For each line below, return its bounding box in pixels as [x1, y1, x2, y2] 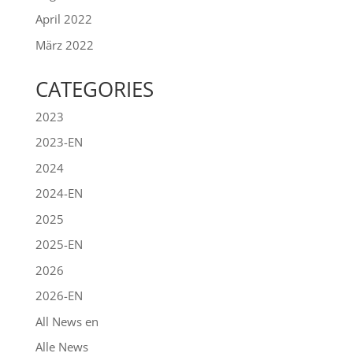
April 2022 [35, 11, 92, 27]
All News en [35, 313, 98, 329]
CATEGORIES [35, 74, 154, 103]
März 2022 [35, 36, 94, 53]
